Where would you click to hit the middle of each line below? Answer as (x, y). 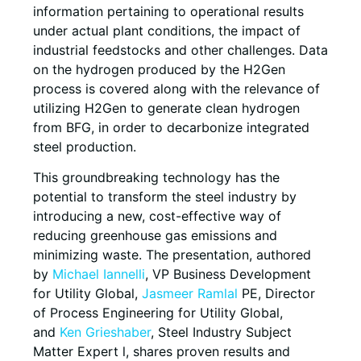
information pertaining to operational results (168, 11)
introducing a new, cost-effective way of (157, 216)
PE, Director (276, 294)
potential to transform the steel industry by (165, 197)
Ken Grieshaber (105, 332)
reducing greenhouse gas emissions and (155, 236)
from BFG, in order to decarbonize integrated (171, 127)
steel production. (85, 146)
